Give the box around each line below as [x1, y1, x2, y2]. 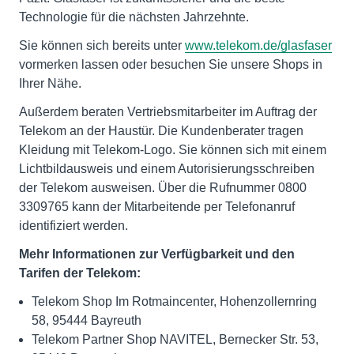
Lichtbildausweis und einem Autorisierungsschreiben [19, 162, 314, 176]
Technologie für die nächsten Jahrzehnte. [19, 10, 249, 24]
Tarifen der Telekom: [19, 266, 141, 281]
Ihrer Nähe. [19, 77, 81, 91]
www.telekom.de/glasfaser [185, 39, 332, 53]
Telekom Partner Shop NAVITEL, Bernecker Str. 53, [32, 333, 318, 347]
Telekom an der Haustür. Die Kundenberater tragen [19, 124, 303, 138]
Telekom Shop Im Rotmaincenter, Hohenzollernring [32, 295, 317, 309]
